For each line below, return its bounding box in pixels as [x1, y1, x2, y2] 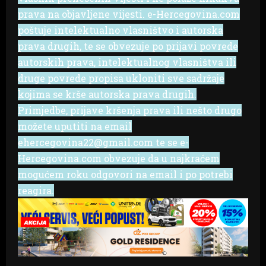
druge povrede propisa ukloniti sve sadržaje [18, 71, 224, 84]
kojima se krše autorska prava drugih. [18, 87, 197, 100]
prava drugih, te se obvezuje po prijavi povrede [18, 39, 238, 52]
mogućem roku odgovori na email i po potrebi [18, 167, 233, 180]
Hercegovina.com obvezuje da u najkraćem [18, 151, 220, 164]
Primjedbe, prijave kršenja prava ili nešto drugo [18, 103, 242, 116]
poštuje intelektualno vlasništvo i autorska [18, 23, 223, 36]
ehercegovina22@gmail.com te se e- [18, 135, 189, 148]
